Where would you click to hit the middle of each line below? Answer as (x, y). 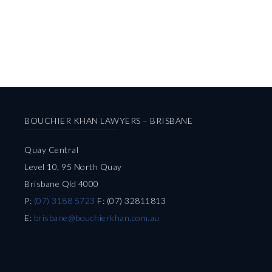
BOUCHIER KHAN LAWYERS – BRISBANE (108, 121)
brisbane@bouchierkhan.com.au (97, 218)
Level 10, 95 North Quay (73, 167)
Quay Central (51, 150)
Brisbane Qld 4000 (62, 184)
